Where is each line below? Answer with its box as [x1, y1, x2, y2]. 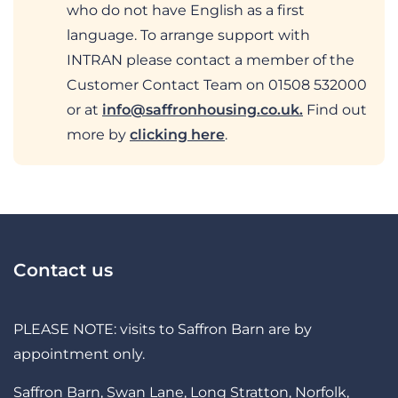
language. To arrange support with [67, 26, 310, 44]
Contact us [13, 259, 113, 281]
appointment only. [13, 345, 145, 362]
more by [67, 125, 130, 143]
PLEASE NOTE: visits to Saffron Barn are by [13, 320, 312, 338]
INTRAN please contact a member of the [67, 51, 354, 68]
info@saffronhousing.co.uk [102, 100, 299, 118]
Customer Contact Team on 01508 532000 [67, 76, 367, 93]
